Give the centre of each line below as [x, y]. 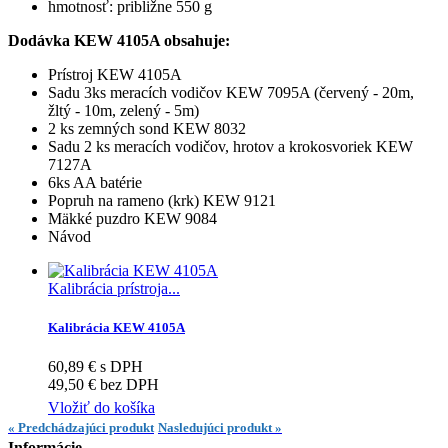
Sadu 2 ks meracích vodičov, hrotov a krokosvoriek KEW [230, 147]
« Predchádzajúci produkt [81, 428]
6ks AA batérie [95, 183]
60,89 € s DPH [95, 367]
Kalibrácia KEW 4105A [116, 328]
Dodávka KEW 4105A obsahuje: [119, 41]
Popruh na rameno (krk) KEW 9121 [162, 201]
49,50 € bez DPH [103, 385]
